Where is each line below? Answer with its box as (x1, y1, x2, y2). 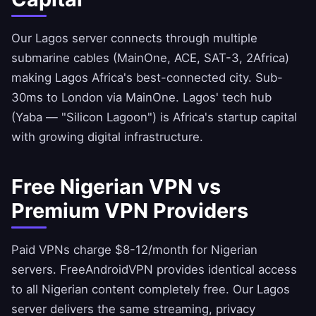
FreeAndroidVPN (60, 262, 153, 277)
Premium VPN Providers (11, 198, 248, 224)
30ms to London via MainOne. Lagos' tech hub (11, 90, 272, 105)
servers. (11, 262, 60, 277)
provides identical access (153, 262, 297, 277)
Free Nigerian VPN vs (11, 174, 221, 200)
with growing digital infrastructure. (11, 130, 203, 145)
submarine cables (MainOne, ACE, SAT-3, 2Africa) (11, 51, 289, 66)
